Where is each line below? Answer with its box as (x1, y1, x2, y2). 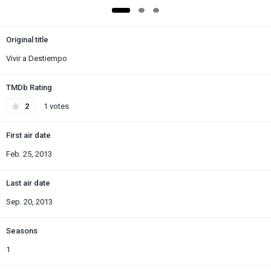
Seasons (6, 226, 38, 235)
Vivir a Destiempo (6, 53, 67, 63)
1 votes (42, 101, 69, 111)
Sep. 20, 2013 (6, 197, 53, 206)
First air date (6, 130, 51, 140)
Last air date (6, 178, 50, 188)
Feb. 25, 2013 (6, 149, 52, 158)
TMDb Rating (6, 82, 52, 92)
